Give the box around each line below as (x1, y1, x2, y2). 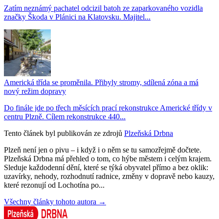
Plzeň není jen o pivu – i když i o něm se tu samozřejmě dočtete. (4, 145, 201, 154)
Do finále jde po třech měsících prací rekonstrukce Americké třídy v (4, 103, 212, 112)
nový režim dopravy (4, 87, 66, 95)
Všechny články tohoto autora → (4, 197, 106, 206)
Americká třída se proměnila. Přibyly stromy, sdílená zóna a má (4, 78, 198, 87)
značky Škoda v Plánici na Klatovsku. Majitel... (4, 12, 151, 21)
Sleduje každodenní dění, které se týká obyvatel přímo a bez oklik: (4, 163, 208, 172)
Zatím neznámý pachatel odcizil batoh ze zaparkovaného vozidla (4, 3, 203, 12)
